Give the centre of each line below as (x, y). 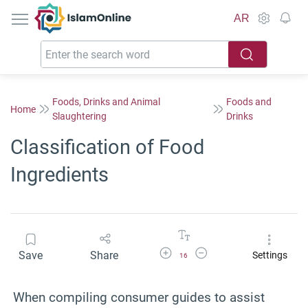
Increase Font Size (191, 251)
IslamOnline (112, 10)
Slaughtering (79, 116)
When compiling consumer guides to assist (139, 297)
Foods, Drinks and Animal (106, 102)
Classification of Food (107, 147)
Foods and (249, 102)
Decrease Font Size (228, 251)
